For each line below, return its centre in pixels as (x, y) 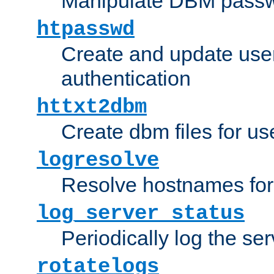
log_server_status (141, 213)
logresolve (98, 160)
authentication (126, 78)
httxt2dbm (92, 107)
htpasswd (86, 29)
